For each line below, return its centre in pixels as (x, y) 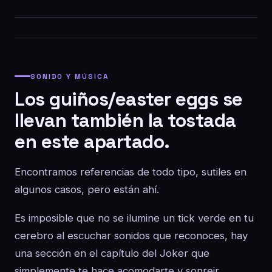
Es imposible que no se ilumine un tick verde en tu (134, 218)
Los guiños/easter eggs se (129, 99)
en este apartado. (92, 141)
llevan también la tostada (125, 120)
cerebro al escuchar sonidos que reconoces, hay (131, 236)
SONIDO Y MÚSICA (70, 76)
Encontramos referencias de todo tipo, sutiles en (131, 172)
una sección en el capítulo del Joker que (112, 253)
